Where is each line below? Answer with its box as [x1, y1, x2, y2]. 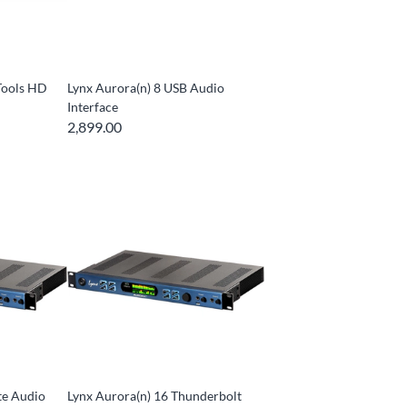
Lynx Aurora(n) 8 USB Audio [67, 80, 225, 96]
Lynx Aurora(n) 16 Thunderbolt [67, 388, 243, 404]
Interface [67, 99, 119, 115]
